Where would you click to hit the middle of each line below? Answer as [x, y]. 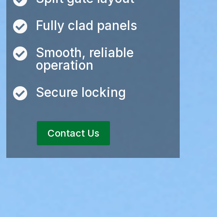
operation [65, 65]
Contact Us [73, 133]
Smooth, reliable [85, 53]
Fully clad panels [87, 25]
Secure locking [81, 92]
